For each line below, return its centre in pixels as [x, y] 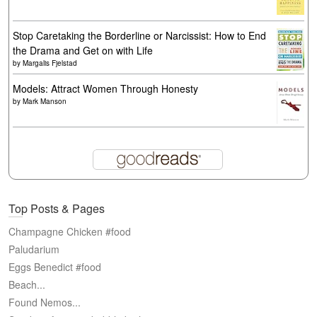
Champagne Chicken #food [70, 231]
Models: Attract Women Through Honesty [105, 88]
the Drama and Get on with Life [83, 50]
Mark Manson [45, 101]
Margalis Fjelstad [50, 63]
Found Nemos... [45, 302]
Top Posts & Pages [57, 208]
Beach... [27, 284]
